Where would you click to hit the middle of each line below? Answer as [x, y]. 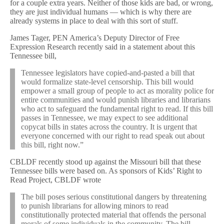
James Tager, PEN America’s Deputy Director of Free [95, 37]
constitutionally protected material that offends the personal [113, 214]
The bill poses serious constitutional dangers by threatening [114, 196]
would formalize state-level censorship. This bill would [107, 81]
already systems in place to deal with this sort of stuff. [94, 20]
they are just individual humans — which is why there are [101, 11]
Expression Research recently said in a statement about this [102, 46]
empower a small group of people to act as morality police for [117, 90]
